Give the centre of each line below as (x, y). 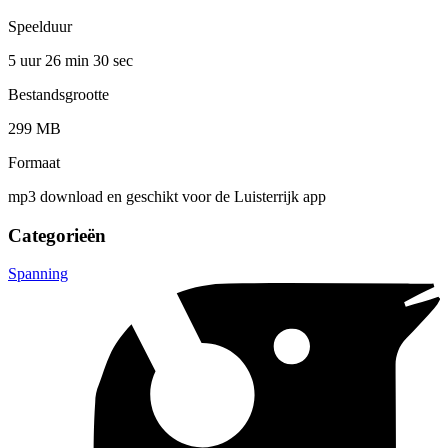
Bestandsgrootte (58, 94)
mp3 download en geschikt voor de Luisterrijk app (167, 196)
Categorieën (57, 235)
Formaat (34, 162)
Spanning (38, 274)
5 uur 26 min (50, 60)
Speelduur (40, 26)
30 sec (113, 60)
